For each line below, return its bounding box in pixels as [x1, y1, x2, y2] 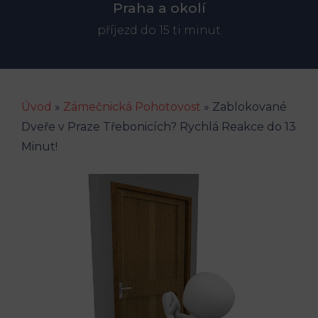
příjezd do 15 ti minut [97, 23, 221, 37]
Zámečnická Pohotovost [63, 99, 201, 114]
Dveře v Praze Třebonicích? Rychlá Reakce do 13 [21, 119, 296, 133]
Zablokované [212, 99, 287, 114]
